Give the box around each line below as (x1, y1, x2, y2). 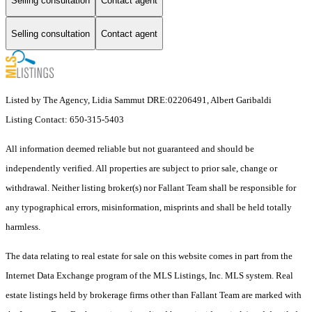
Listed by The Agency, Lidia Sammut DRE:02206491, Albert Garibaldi (6, 95, 272, 106)
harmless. (6, 221, 40, 233)
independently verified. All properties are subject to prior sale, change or (6, 163, 277, 174)
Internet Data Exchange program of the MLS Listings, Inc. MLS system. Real (6, 270, 293, 281)
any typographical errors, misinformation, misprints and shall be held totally (6, 202, 292, 213)
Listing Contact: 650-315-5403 (6, 114, 126, 125)
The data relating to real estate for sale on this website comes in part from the (6, 251, 292, 262)
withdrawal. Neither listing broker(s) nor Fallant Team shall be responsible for (6, 182, 296, 194)
